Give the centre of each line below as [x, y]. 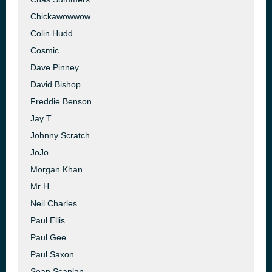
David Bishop [56, 84]
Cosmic [45, 50]
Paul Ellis [48, 220]
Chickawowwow [60, 16]
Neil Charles [54, 203]
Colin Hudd [52, 33]
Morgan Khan [56, 169]
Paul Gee [48, 237]
